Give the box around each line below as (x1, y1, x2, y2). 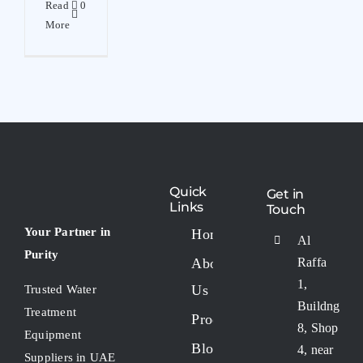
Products (191, 310, 245, 327)
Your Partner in (24, 224, 111, 238)
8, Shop (297, 320, 339, 335)
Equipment (24, 327, 82, 341)
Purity (24, 247, 59, 261)
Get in (266, 186, 305, 203)
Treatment (24, 305, 77, 318)
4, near (297, 342, 334, 357)
